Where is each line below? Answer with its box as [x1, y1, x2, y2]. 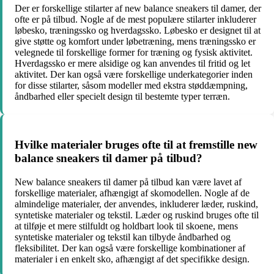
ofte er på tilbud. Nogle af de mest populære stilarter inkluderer [15, 14, 256, 25]
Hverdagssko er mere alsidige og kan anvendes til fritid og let [15, 58, 250, 69]
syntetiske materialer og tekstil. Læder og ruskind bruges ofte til [15, 209, 259, 220]
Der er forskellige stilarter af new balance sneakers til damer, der [15, 3, 261, 14]
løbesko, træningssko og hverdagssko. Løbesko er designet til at [15, 25, 261, 36]
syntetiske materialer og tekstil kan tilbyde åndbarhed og [15, 231, 231, 242]
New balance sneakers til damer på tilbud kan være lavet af [15, 176, 242, 187]
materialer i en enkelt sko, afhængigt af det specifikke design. [15, 253, 250, 264]
